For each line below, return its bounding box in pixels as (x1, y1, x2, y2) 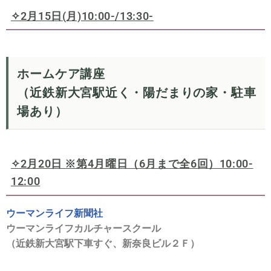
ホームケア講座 (17, 67, 105, 82)
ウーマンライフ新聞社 (6, 207, 103, 219)
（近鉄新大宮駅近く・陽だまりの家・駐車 (17, 86, 256, 100)
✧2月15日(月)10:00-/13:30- (11, 9, 154, 22)
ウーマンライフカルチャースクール (6, 222, 161, 234)
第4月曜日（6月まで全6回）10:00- (76, 157, 253, 171)
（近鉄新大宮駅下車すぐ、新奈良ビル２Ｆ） (6, 237, 200, 249)
